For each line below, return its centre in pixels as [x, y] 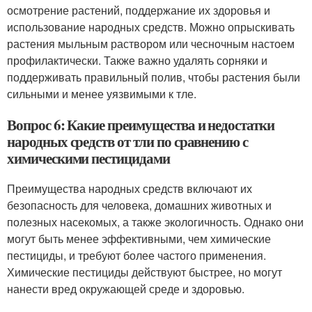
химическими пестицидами [88, 158]
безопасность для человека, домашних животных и [139, 205]
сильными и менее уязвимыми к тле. [102, 94]
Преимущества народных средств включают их [130, 189]
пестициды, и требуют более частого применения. [136, 256]
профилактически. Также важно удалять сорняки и [137, 61]
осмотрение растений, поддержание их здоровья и [139, 10]
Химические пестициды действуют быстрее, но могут [145, 272]
